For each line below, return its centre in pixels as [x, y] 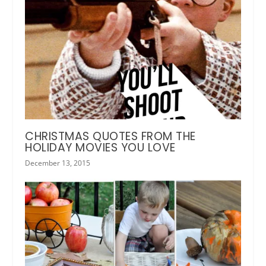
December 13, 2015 [58, 163]
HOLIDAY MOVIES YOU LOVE [100, 148]
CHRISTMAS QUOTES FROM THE [110, 137]
